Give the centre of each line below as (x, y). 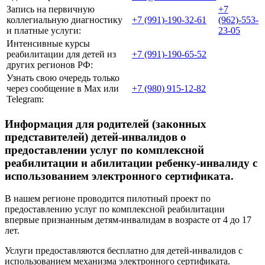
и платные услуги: (44, 30)
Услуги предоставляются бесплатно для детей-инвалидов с (124, 251)
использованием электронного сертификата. (119, 176)
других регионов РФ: (50, 64)
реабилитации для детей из (61, 54)
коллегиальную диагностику (64, 20)
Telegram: (25, 99)
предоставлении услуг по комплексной (104, 150)
